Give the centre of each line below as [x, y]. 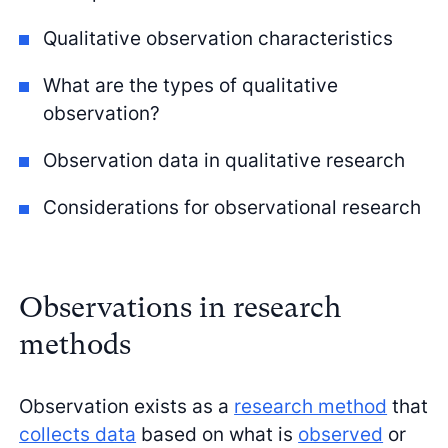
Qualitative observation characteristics [218, 37]
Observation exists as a [127, 405]
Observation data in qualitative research [224, 159]
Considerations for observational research [232, 207]
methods [75, 345]
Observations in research [181, 308]
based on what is [217, 433]
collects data [78, 433]
